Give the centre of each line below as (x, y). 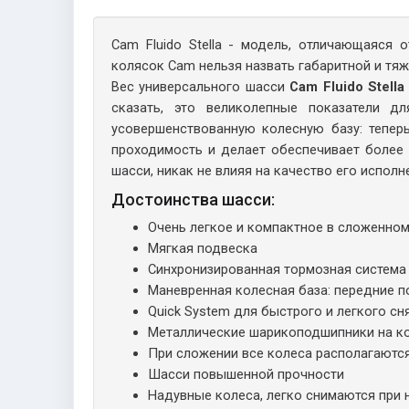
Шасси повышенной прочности (246, 374)
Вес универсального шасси (201, 86)
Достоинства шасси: (193, 199)
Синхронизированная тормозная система (277, 269)
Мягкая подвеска (203, 248)
